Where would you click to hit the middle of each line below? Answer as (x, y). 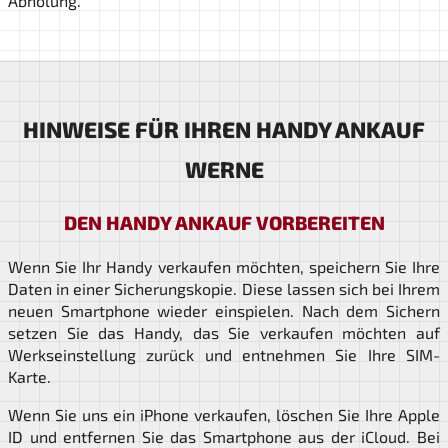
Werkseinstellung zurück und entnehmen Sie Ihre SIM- (224, 355)
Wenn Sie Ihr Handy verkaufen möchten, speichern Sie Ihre (224, 267)
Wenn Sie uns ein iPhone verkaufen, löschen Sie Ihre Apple (224, 415)
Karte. (29, 377)
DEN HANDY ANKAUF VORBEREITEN (224, 223)
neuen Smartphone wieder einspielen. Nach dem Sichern (224, 311)
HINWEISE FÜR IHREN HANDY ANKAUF (224, 130)
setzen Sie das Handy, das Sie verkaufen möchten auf (224, 333)
